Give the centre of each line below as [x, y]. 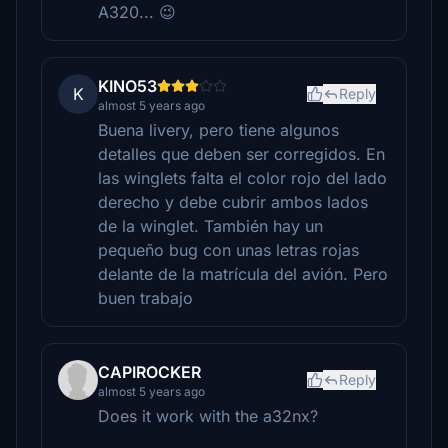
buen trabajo [145, 298]
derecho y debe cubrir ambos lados [233, 202]
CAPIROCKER [149, 372]
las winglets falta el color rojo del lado [242, 178]
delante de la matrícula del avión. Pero [243, 274]
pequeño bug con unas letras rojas [228, 250]
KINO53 [127, 86]
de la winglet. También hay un [210, 226]
